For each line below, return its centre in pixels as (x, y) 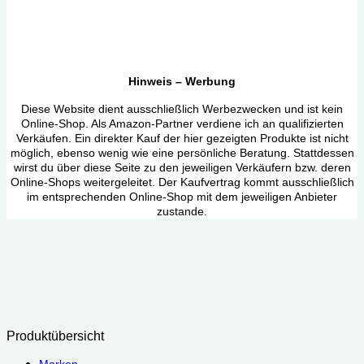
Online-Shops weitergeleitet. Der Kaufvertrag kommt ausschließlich (182, 182)
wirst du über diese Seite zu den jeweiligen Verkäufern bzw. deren (182, 168)
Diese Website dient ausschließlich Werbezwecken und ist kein (182, 109)
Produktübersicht (55, 336)
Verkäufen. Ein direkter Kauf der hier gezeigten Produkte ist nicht (182, 139)
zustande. (182, 212)
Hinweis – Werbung (182, 82)
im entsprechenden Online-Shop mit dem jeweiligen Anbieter (182, 197)
